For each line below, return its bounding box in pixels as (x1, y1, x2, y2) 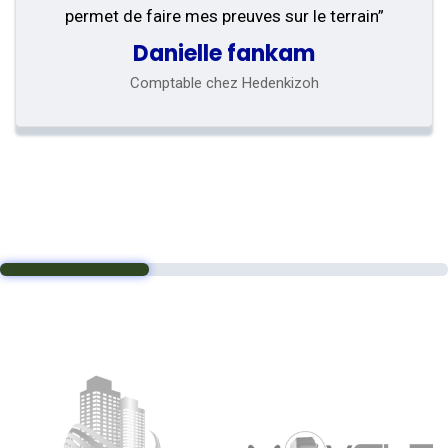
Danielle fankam (133, 37, 315, 69)
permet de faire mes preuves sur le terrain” (64, 5, 384, 26)
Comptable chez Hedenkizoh (129, 73, 319, 92)
